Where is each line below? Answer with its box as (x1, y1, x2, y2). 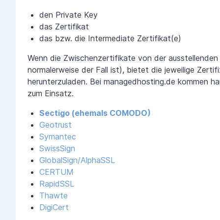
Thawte (39, 190, 68, 200)
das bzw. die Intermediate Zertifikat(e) (39, 33, 181, 43)
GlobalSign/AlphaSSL (39, 155, 115, 165)
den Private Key (39, 9, 98, 20)
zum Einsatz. (27, 88, 74, 98)
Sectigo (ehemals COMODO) (39, 108, 151, 118)
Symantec (39, 131, 76, 141)
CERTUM (39, 166, 74, 177)
